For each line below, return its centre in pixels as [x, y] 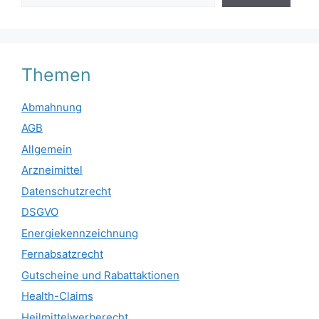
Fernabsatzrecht [62, 254]
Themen [56, 74]
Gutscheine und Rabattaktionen [100, 275]
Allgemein [47, 149]
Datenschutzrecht [66, 191]
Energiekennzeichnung [80, 233]
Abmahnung [52, 107]
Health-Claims [57, 296]
